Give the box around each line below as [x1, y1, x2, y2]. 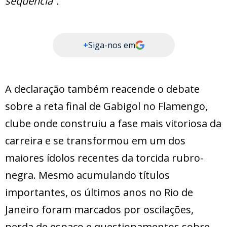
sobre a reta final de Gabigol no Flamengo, [5, 99, 208, 113]
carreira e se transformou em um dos [5, 134, 185, 148]
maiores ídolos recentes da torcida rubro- [5, 151, 204, 165]
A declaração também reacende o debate [5, 82, 200, 96]
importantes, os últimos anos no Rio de [5, 185, 193, 200]
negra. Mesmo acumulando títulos [5, 168, 170, 182]
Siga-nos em [88, 40, 135, 51]
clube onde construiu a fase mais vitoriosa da [5, 117, 221, 131]
